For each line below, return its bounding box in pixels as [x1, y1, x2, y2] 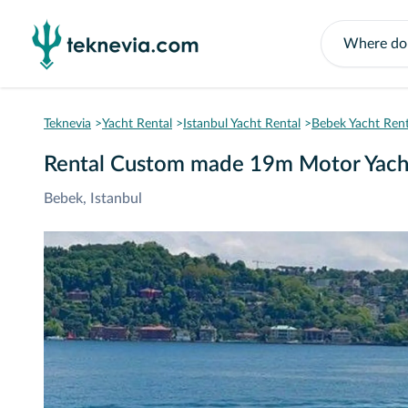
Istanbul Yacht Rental [183, 117, 301, 130]
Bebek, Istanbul [44, 191, 142, 206]
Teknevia [44, 117, 91, 130]
